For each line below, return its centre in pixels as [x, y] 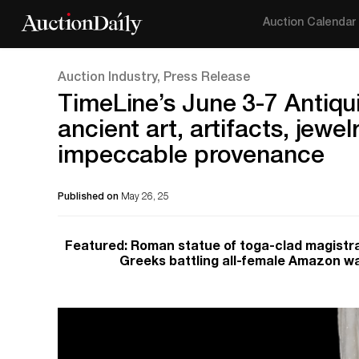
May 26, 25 [145, 197]
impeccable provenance [191, 158]
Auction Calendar [310, 23]
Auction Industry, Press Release [154, 79]
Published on [89, 197]
